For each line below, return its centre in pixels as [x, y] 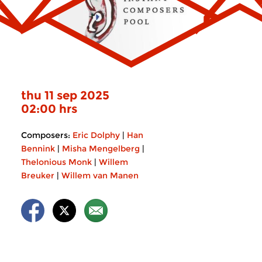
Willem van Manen [100, 175]
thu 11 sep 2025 [65, 95]
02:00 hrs [49, 109]
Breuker [38, 175]
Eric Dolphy [96, 135]
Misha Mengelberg [101, 149]
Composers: [46, 135]
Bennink [38, 149]
